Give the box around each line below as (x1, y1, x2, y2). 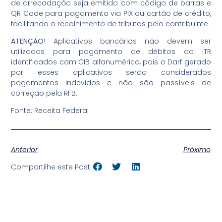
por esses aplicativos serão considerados (11, 67, 211, 78)
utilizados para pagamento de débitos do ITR (11, 47, 211, 57)
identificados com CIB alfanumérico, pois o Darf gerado (11, 57, 211, 67)
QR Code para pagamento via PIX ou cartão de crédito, (11, 8, 211, 18)
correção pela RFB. (11, 88, 78, 99)
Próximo (183, 144, 211, 155)
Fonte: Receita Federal (11, 106, 89, 116)
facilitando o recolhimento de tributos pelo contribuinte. (11, 18, 210, 29)
